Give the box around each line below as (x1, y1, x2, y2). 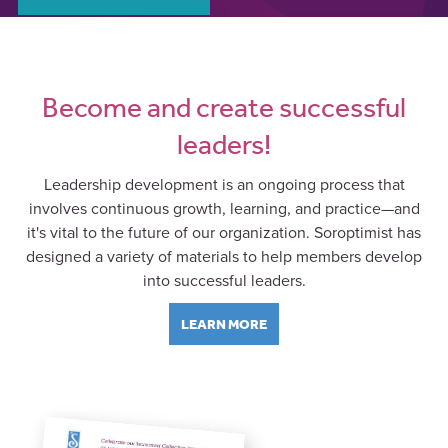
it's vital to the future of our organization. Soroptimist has (27, 222, 421, 243)
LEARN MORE (181, 314, 267, 333)
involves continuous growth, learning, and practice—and (28, 198, 420, 219)
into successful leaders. (142, 270, 306, 291)
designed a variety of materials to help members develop (26, 246, 422, 267)
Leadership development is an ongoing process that (43, 174, 405, 195)
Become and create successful (42, 89, 406, 124)
